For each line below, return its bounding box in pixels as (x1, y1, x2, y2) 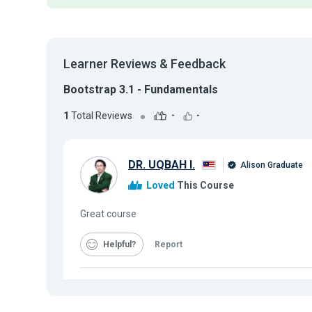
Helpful (103, 239, 132, 249)
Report (155, 239, 182, 249)
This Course (175, 179, 234, 191)
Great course (80, 208, 136, 219)
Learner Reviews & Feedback (63, 56, 226, 71)
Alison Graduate (238, 160, 303, 171)
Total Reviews (69, 109, 132, 121)
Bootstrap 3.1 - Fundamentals (63, 83, 218, 96)
